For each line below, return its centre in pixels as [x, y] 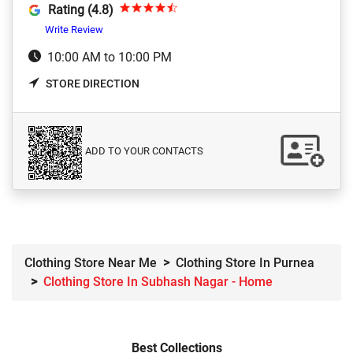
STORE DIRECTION [93, 83]
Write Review [74, 30]
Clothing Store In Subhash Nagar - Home [158, 281]
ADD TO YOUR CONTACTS [144, 150]
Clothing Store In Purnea [245, 262]
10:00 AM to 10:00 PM [110, 58]
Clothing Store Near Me [91, 262]
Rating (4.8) [80, 10]
